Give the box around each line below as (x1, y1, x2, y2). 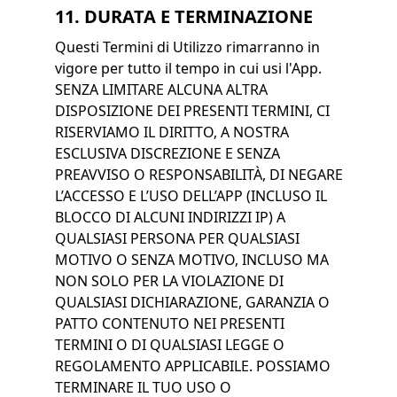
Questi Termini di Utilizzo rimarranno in (54, 37, 320, 57)
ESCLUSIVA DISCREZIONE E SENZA (54, 144, 280, 163)
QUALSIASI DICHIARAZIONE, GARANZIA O (54, 292, 330, 312)
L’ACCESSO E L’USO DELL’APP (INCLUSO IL (54, 186, 327, 206)
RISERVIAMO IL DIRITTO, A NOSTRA (54, 122, 289, 142)
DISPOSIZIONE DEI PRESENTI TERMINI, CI (54, 101, 330, 121)
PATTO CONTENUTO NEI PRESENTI (54, 314, 284, 333)
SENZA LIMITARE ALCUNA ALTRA (54, 80, 268, 99)
